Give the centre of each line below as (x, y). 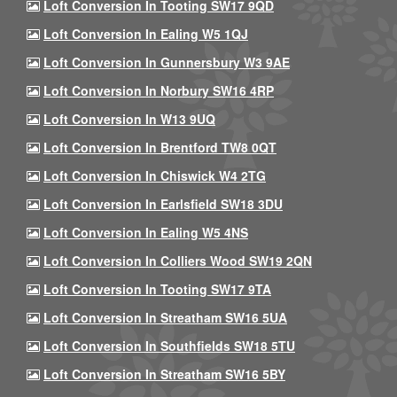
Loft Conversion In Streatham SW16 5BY (164, 374)
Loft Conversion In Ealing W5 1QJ (146, 34)
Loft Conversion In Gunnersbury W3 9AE (167, 62)
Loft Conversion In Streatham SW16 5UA (165, 317)
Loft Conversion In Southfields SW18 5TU (169, 346)
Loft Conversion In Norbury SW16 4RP (159, 90)
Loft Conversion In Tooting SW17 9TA (157, 289)
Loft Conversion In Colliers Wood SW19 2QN (178, 261)
